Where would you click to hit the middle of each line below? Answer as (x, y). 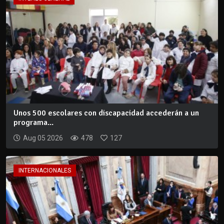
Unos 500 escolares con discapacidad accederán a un (106, 113)
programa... (33, 122)
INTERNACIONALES (45, 170)
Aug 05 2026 (43, 138)
